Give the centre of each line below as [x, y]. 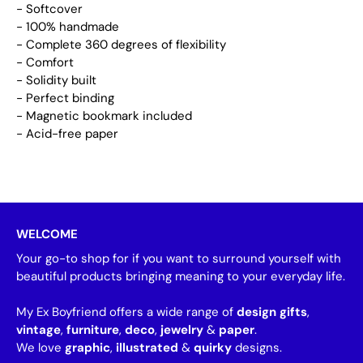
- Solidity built [56, 80]
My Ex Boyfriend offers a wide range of [126, 312]
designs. [258, 348]
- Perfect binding [65, 98]
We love [41, 348]
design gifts [272, 312]
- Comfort [45, 62]
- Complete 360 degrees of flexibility [121, 45]
